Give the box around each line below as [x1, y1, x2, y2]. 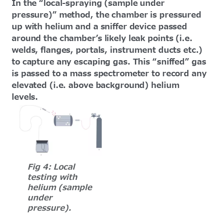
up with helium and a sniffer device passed [12, 21, 188, 33]
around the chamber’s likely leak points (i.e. [12, 32, 193, 44]
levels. [12, 91, 39, 103]
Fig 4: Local [27, 161, 75, 174]
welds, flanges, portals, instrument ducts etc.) [12, 44, 202, 56]
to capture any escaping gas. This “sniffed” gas [12, 56, 206, 68]
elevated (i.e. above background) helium [12, 79, 179, 91]
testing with [27, 172, 77, 184]
